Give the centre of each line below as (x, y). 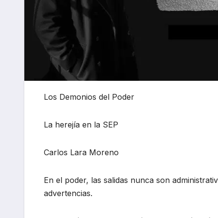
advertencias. (68, 193)
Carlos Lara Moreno (81, 153)
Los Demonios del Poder (89, 97)
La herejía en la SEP (81, 125)
